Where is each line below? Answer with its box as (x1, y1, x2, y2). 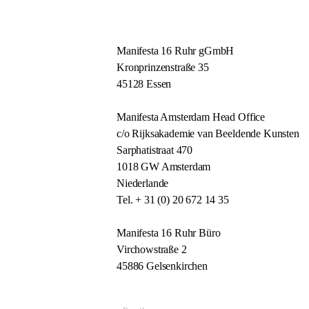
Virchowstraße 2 (117, 243, 187, 255)
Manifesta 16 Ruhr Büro (117, 227, 221, 239)
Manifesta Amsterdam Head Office (117, 111, 266, 123)
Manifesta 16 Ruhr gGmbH (117, 45, 235, 57)
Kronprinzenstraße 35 (117, 61, 209, 73)
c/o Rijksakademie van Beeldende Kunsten (117, 128, 299, 139)
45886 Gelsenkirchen (117, 260, 208, 272)
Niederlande (117, 177, 169, 189)
